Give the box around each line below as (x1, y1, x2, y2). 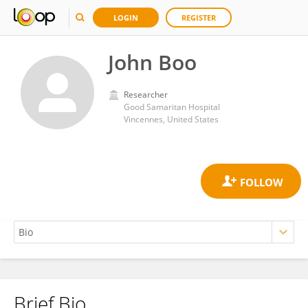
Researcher (124, 89, 168, 100)
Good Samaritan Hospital (124, 101, 220, 113)
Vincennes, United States (124, 113, 219, 125)
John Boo (108, 48, 197, 76)
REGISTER (181, 12, 216, 23)
